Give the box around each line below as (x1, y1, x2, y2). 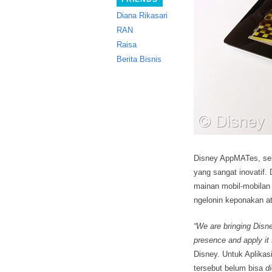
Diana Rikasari (117, 11, 168, 20)
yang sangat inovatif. (194, 168, 267, 177)
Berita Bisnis (117, 55, 161, 64)
